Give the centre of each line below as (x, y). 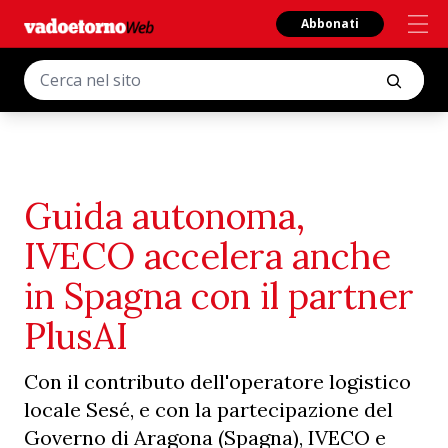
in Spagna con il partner (219, 296)
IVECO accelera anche (207, 256)
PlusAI (76, 336)
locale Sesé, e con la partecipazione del (208, 409)
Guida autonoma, (164, 216)
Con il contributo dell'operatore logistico (217, 381)
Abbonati (330, 23)
